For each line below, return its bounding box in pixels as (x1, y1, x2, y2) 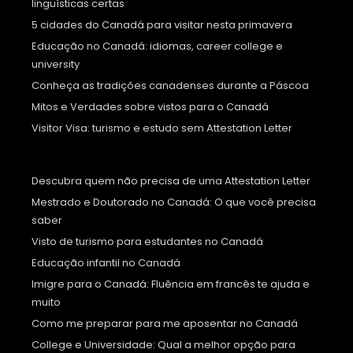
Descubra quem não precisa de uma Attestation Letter (32, 173, 310, 189)
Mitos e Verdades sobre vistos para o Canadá (32, 99, 269, 115)
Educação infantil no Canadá (32, 255, 180, 271)
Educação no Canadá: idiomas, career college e (32, 39, 283, 54)
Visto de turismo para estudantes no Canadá (32, 234, 263, 250)
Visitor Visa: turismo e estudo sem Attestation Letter (32, 121, 292, 136)
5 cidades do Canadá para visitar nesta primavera (32, 17, 292, 33)
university (32, 57, 80, 72)
